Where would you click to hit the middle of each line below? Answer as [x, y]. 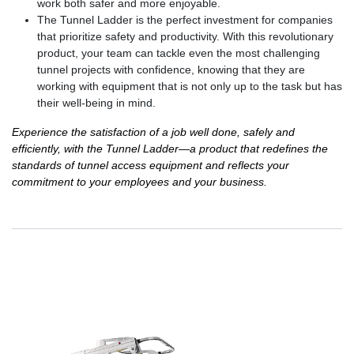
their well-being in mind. [96, 102]
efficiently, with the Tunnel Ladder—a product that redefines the [170, 148]
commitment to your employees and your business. [139, 181]
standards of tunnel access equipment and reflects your [151, 165]
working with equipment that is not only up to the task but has [190, 86]
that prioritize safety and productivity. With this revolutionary [185, 36]
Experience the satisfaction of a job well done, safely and [153, 132]
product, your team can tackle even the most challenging [179, 53]
